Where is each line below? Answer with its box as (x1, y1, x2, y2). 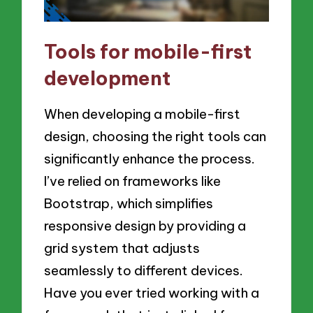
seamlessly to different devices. (44, 261, 244, 279)
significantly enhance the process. (44, 150, 256, 167)
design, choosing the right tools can (44, 127, 267, 145)
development (44, 66, 171, 91)
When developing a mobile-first (44, 105, 241, 122)
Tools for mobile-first (44, 39, 252, 64)
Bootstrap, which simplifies (44, 194, 214, 212)
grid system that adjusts (44, 239, 201, 256)
